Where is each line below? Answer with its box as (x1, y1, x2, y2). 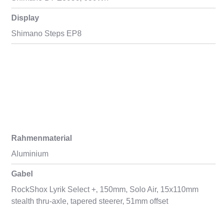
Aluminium (11, 150, 48, 158)
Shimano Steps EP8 (11, 29, 82, 38)
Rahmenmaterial (11, 134, 72, 142)
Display (11, 14, 39, 22)
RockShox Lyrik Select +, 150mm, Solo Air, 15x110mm (11, 185, 198, 194)
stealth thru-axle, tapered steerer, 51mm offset (11, 197, 168, 205)
